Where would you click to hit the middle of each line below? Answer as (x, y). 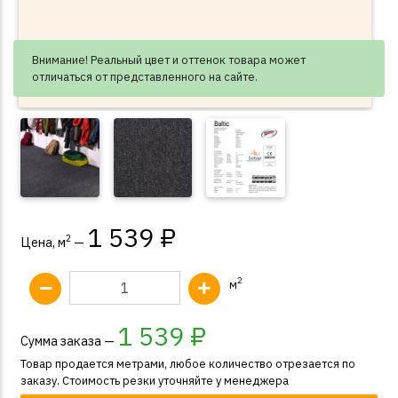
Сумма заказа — (69, 340)
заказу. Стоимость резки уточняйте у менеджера (155, 380)
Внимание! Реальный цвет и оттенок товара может (169, 60)
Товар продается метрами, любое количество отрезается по (188, 363)
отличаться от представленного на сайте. (145, 77)
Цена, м (43, 242)
